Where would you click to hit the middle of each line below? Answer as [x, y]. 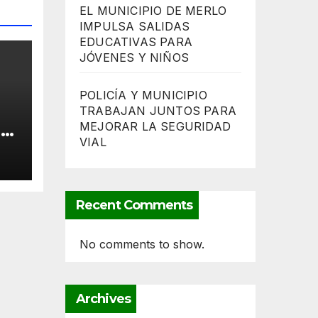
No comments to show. [142, 245]
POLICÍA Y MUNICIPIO [143, 95]
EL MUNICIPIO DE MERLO [153, 11]
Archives [103, 299]
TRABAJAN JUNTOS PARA [158, 111]
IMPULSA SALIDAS [135, 27]
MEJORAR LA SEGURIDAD [155, 127]
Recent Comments [135, 205]
